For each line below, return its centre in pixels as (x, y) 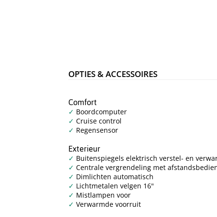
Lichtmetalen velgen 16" (114, 186)
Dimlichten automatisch (114, 176)
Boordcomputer (101, 111)
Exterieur (85, 148)
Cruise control (98, 121)
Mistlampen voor (103, 195)
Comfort (83, 102)
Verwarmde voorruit (108, 204)
